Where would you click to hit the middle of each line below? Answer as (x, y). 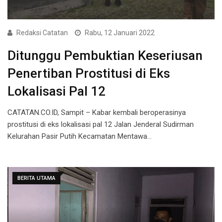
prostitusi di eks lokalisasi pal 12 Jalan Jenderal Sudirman (101, 125)
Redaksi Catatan (42, 33)
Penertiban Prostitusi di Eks (89, 74)
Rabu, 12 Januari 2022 (120, 33)
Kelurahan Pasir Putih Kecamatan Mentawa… (80, 137)
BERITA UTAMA (36, 178)
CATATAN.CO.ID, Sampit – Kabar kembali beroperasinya (97, 113)
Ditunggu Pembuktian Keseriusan (105, 56)
